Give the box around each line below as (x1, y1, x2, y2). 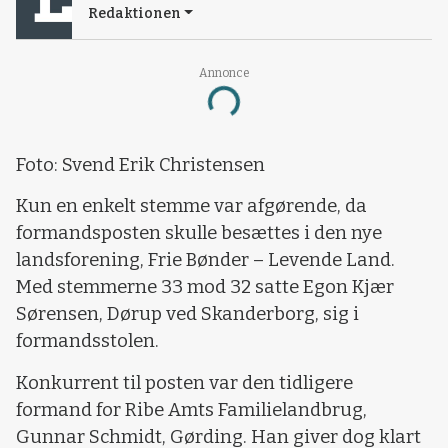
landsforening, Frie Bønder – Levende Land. (16, 249, 395, 272)
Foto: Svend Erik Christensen (16, 153, 265, 176)
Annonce (198, 65, 250, 80)
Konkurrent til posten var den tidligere (16, 371, 353, 394)
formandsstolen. (16, 330, 159, 353)
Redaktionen (88, 4, 181, 22)
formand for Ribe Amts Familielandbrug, (16, 398, 367, 421)
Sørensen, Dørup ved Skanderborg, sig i (16, 303, 359, 326)
